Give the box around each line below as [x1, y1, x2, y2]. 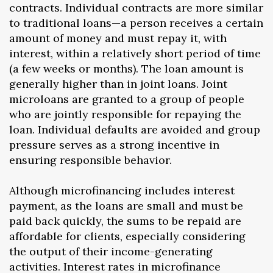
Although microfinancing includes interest [9, 183, 235, 197]
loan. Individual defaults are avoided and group [9, 122, 260, 136]
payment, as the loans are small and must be [9, 198, 243, 213]
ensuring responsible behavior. [9, 152, 172, 167]
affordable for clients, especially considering [9, 229, 246, 243]
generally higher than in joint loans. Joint [9, 76, 227, 91]
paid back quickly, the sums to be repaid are [9, 213, 241, 228]
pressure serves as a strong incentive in [9, 137, 219, 152]
